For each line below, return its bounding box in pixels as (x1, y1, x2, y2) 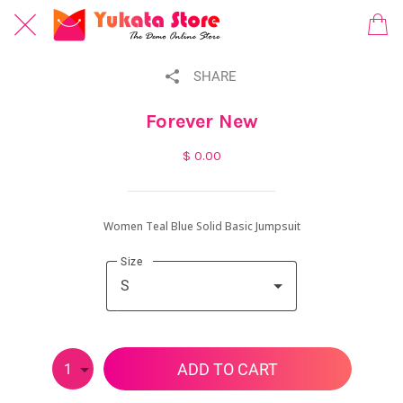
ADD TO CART (177, 359, 278, 379)
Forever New (145, 110, 258, 133)
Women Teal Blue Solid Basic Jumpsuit (103, 219, 300, 234)
